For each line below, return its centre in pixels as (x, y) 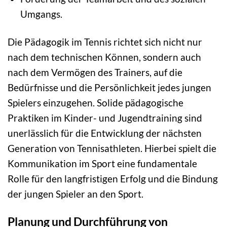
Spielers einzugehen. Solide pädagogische (96, 102)
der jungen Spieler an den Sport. (75, 194)
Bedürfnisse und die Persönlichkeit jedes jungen (109, 87)
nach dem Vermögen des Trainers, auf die (95, 72)
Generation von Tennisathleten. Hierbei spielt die (112, 148)
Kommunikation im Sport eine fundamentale (102, 163)
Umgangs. (41, 14)
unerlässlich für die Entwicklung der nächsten (105, 133)
